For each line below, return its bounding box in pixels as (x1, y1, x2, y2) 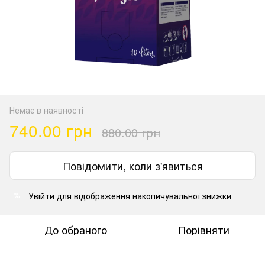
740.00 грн (9, 118, 92, 142)
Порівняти (177, 221, 230, 237)
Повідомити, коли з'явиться (62, 157, 203, 173)
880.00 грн (102, 123, 160, 141)
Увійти (28, 189, 54, 202)
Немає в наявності (9, 104, 83, 116)
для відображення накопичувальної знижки (54, 189, 231, 202)
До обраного (44, 221, 107, 237)
